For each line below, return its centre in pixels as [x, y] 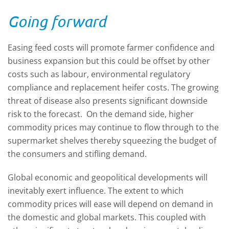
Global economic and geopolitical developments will [108, 177]
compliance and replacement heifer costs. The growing [113, 87]
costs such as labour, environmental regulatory [99, 74]
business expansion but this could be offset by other [109, 61]
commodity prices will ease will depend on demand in [110, 204]
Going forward [57, 21]
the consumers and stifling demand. [77, 154]
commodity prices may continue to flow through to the [113, 127]
